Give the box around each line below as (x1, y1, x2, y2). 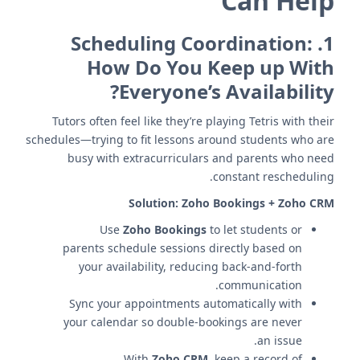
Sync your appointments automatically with (69, 296, 302, 311)
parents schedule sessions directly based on (63, 240, 302, 256)
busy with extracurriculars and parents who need (67, 150, 334, 166)
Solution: (129, 195, 178, 211)
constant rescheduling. (213, 169, 334, 184)
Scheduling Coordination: (71, 30, 313, 56)
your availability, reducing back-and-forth (79, 259, 302, 274)
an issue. (257, 333, 302, 348)
